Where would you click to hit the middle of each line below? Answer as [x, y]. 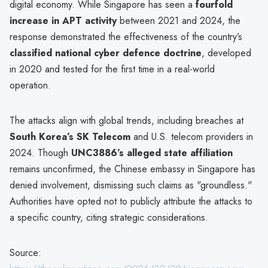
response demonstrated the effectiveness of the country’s [126, 36]
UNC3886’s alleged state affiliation [152, 153]
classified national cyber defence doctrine [106, 53]
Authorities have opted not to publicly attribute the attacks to [131, 201]
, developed [226, 53]
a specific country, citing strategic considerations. [109, 217]
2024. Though [40, 153]
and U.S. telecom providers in [192, 136]
